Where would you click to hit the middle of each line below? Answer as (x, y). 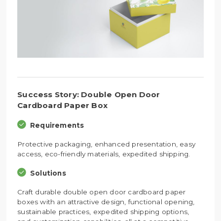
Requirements (57, 125)
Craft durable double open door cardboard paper (102, 192)
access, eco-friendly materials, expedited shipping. (104, 154)
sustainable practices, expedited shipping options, (103, 211)
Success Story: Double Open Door (89, 94)
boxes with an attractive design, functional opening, (106, 202)
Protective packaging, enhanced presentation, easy (107, 144)
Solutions (48, 173)
